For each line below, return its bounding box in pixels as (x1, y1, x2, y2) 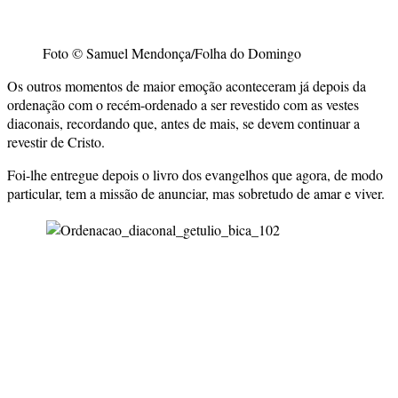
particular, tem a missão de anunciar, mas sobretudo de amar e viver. (7, 183, 385, 203)
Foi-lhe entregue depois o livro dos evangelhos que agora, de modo (7, 164, 383, 184)
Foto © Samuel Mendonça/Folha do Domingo (43, 43, 301, 62)
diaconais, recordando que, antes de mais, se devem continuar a (7, 113, 360, 132)
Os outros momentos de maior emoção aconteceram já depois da (7, 76, 366, 95)
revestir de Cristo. (7, 131, 105, 151)
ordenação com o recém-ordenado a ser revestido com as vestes (7, 94, 359, 114)
